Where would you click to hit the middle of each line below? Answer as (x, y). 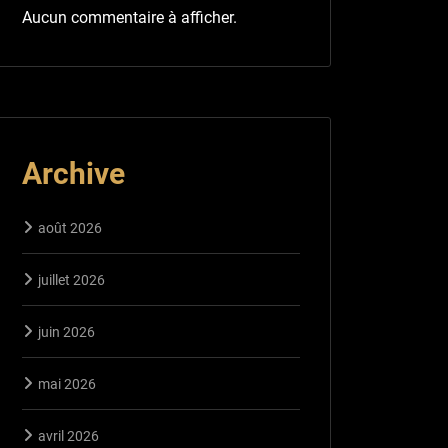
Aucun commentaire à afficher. (129, 17)
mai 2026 (67, 383)
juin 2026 (66, 331)
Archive (73, 173)
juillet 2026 (71, 279)
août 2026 (70, 227)
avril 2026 (68, 435)
